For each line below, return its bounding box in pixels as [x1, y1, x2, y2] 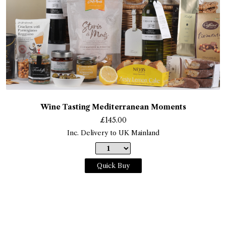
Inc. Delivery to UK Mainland [67, 128, 159, 137]
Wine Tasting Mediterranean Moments [40, 102, 186, 111]
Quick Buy [96, 161, 130, 169]
